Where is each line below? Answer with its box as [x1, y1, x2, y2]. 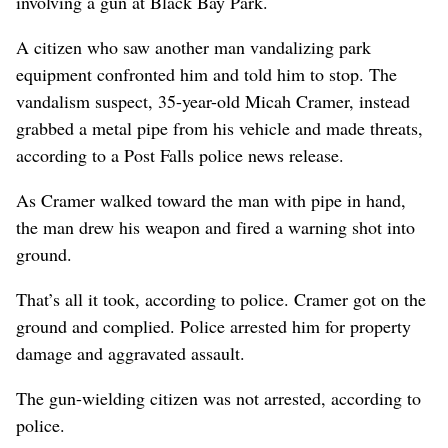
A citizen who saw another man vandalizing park [16, 34, 371, 59]
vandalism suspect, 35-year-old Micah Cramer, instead [16, 88, 410, 113]
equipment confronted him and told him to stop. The [16, 61, 397, 86]
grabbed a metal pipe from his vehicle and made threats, [16, 115, 423, 140]
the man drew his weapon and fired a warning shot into [16, 214, 415, 239]
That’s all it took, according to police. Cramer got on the [16, 286, 426, 311]
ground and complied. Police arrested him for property [16, 313, 411, 338]
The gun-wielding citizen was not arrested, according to [16, 385, 421, 410]
